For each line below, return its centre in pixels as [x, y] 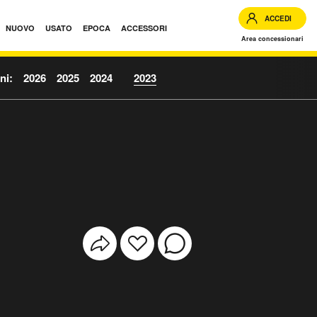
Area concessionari [272, 39]
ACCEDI [278, 18]
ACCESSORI [144, 28]
